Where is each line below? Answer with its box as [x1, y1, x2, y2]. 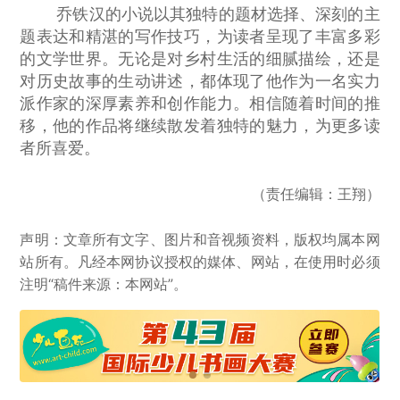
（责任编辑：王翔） [251, 184, 380, 203]
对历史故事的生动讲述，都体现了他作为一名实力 [20, 71, 380, 91]
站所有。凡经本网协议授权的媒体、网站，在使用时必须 [20, 253, 380, 271]
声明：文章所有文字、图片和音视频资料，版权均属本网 [20, 230, 380, 249]
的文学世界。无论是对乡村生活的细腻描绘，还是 [20, 49, 380, 69]
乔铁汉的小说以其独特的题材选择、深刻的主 [20, 4, 380, 24]
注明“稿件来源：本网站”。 [20, 275, 188, 294]
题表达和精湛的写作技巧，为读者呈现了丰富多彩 [20, 27, 380, 46]
